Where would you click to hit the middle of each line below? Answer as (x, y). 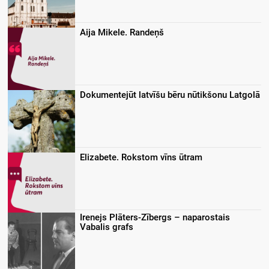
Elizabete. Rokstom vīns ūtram (141, 158)
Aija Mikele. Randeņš (122, 33)
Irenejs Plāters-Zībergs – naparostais (155, 218)
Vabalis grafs (107, 227)
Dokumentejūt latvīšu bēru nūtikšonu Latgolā (170, 95)
